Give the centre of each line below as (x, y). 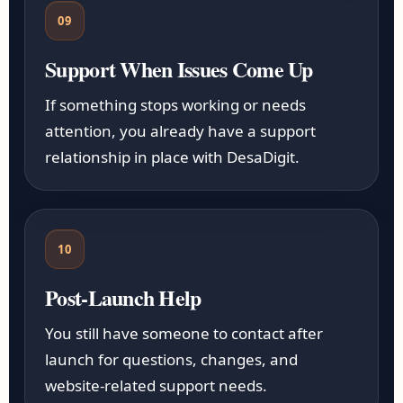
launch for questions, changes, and (172, 359)
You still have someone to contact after (184, 333)
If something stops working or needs (176, 105)
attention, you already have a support (181, 131)
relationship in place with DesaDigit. (173, 157)
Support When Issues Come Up (179, 69)
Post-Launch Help (123, 297)
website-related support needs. (157, 385)
